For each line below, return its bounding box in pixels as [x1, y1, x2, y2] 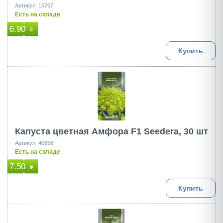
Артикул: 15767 [15, 2, 53, 8]
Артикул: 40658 [15, 140, 53, 146]
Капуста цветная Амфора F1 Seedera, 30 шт [15, 126, 208, 136]
